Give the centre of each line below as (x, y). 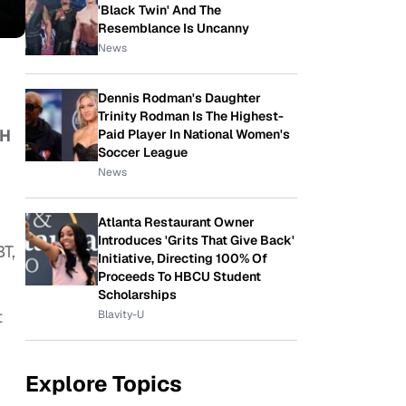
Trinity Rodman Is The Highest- (191, 116)
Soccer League (143, 152)
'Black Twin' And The (159, 10)
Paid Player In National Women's (194, 134)
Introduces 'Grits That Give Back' (196, 240)
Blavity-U (121, 314)
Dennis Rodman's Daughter (179, 98)
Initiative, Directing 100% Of (183, 258)
